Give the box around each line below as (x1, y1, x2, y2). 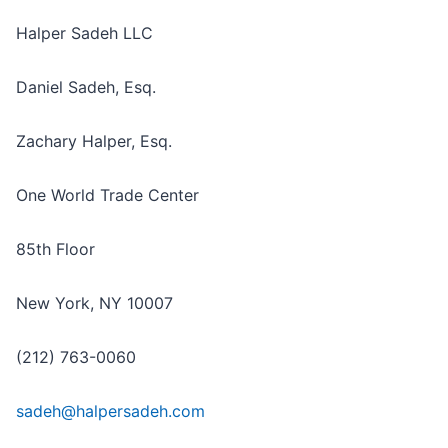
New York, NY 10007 (16, 293, 173, 314)
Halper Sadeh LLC (16, 23, 153, 44)
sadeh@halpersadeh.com (16, 401, 205, 422)
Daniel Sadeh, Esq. (16, 77, 156, 98)
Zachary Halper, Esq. (16, 131, 172, 152)
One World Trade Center (16, 185, 199, 206)
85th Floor (16, 239, 95, 260)
